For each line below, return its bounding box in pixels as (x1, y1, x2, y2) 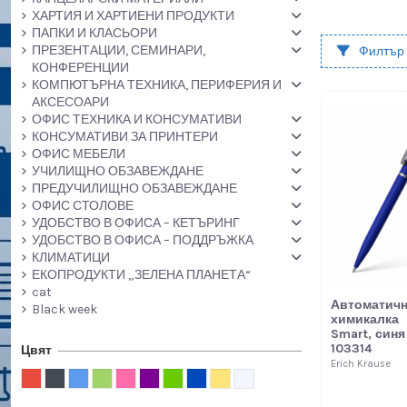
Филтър (356, 43, 404, 59)
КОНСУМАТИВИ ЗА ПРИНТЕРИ (31, 129, 218, 145)
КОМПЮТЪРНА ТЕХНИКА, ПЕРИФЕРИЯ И (31, 77, 282, 94)
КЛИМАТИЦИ (31, 250, 110, 266)
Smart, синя (330, 325, 405, 342)
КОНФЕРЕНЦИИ (31, 60, 129, 76)
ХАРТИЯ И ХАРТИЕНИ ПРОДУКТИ (31, 8, 234, 25)
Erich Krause (330, 358, 391, 371)
